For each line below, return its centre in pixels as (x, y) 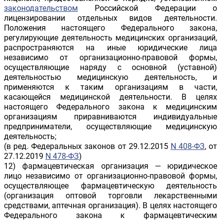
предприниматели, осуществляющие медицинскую (110, 127)
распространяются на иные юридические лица (110, 48)
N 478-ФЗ (62, 156)
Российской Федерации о (147, 8)
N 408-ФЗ (187, 147)
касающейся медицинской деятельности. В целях (110, 97)
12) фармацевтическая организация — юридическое (110, 166)
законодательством (41, 8)
